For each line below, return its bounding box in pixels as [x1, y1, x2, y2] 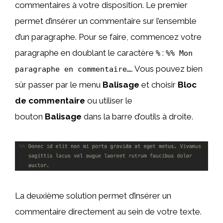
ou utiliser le [85, 96, 132, 106]
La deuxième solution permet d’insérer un [15, 191, 171, 201]
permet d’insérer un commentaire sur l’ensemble [15, 16, 197, 26]
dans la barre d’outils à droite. [82, 111, 193, 122]
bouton [15, 111, 45, 122]
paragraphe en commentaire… [15, 65, 131, 74]
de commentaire [15, 96, 85, 106]
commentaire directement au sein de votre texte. [15, 207, 202, 217]
